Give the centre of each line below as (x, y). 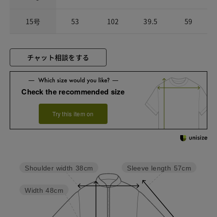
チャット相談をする (58, 57)
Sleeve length (149, 168)
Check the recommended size (73, 92)
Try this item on (73, 114)
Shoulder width (49, 168)
